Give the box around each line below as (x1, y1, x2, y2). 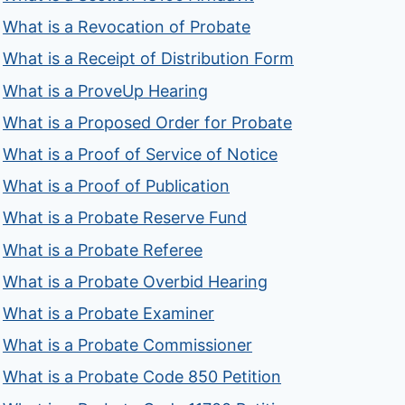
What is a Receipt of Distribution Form (3, 49, 295, 69)
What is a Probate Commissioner (3, 335, 253, 355)
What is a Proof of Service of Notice (3, 145, 278, 165)
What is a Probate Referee (3, 240, 203, 259)
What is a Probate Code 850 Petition (3, 367, 282, 387)
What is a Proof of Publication (3, 176, 231, 196)
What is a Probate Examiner (3, 303, 215, 323)
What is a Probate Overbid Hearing (3, 271, 268, 291)
